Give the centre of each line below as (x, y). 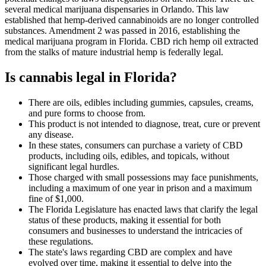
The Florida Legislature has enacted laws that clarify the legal (143, 209)
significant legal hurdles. (74, 166)
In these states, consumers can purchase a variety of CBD (136, 145)
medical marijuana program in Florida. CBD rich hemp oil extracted (132, 41)
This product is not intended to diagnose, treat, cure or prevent (144, 123)
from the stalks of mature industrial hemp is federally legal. (114, 52)
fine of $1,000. (56, 198)
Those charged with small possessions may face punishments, (143, 177)
